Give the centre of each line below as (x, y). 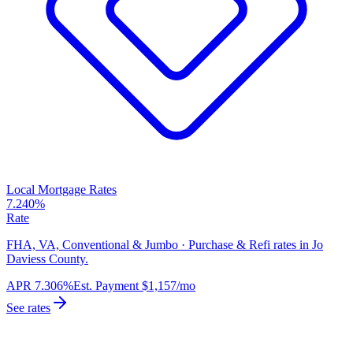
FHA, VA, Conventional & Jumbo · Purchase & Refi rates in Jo (165, 245)
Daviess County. (47, 259)
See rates (28, 308)
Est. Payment (106, 286)
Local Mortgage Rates (61, 190)
